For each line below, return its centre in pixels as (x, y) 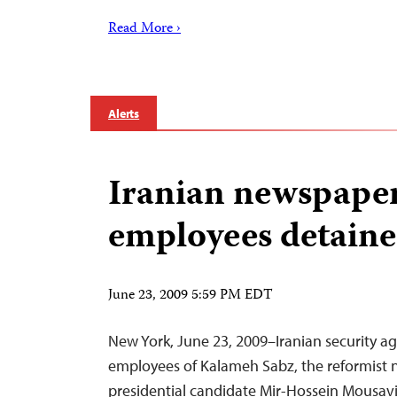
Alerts (124, 113)
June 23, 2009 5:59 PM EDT (191, 296)
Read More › (144, 29)
